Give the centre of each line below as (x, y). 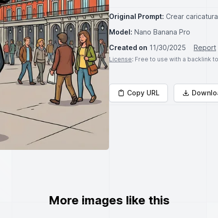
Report (205, 47)
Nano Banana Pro (162, 32)
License (120, 59)
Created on (128, 47)
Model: (121, 32)
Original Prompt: (136, 16)
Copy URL (143, 93)
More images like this (109, 200)
